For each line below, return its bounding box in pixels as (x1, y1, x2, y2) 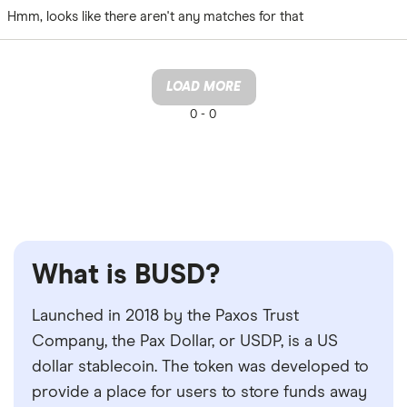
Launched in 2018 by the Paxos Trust (32, 308, 299, 324)
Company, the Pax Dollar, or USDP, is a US (32, 333, 338, 350)
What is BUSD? (32, 262, 220, 289)
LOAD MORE (166, 81, 241, 94)
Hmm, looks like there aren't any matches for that (7, 10, 303, 24)
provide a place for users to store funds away (32, 384, 367, 401)
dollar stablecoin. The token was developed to (32, 359, 369, 375)
